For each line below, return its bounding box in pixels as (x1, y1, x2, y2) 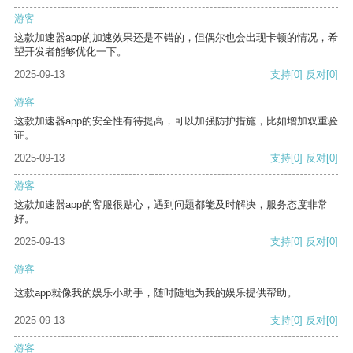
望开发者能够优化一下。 (14, 46, 127, 58)
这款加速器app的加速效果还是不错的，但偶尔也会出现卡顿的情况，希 (14, 32, 338, 44)
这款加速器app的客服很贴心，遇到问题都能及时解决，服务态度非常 (14, 199, 328, 211)
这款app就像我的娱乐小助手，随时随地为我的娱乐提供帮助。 (14, 287, 297, 299)
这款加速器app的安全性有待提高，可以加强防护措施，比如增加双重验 (14, 115, 338, 128)
